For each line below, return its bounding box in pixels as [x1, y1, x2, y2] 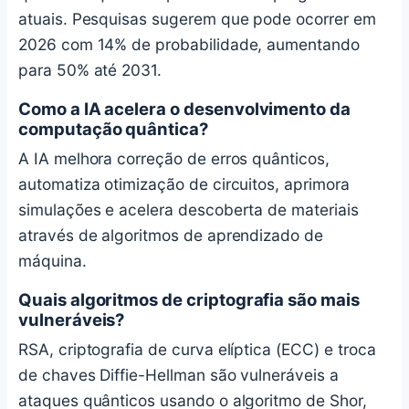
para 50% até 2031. [18, 59, 163, 79]
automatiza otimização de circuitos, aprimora [18, 173, 350, 194]
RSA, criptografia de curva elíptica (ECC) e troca [18, 339, 376, 359]
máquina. [18, 250, 87, 270]
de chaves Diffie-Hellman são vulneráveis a [18, 364, 339, 384]
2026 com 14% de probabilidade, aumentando [18, 34, 360, 54]
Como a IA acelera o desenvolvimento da [18, 98, 351, 119]
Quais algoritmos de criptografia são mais [18, 288, 360, 309]
